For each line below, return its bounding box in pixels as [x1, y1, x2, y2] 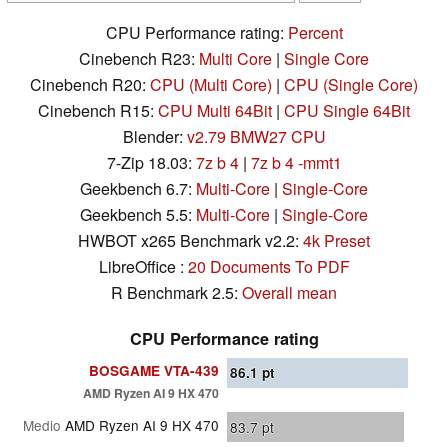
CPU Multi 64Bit [158, 99, 272, 123]
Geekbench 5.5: [80, 203, 196, 227]
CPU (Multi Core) [150, 73, 272, 97]
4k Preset [303, 229, 370, 253]
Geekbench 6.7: [80, 177, 196, 201]
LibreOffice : [98, 255, 188, 279]
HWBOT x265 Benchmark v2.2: [78, 229, 303, 253]
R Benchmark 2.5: [111, 281, 242, 305]
